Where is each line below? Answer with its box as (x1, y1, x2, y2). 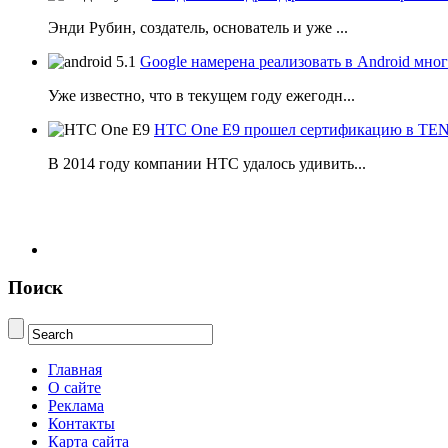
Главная (48, 361, 102, 379)
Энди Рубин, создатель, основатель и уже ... (48, 18, 348, 36)
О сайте (48, 379, 101, 397)
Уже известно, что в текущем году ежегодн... (48, 86, 355, 104)
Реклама (48, 397, 104, 415)
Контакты (48, 415, 115, 433)
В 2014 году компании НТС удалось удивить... (48, 154, 366, 172)
